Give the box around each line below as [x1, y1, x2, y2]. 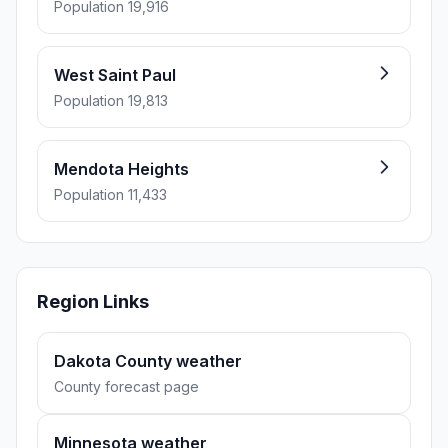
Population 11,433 [54, 186, 167, 203]
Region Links [37, 291, 149, 312]
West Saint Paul [54, 65, 176, 85]
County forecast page [54, 378, 199, 395]
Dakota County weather [54, 351, 242, 371]
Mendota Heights [54, 159, 189, 179]
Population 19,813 [54, 92, 168, 109]
